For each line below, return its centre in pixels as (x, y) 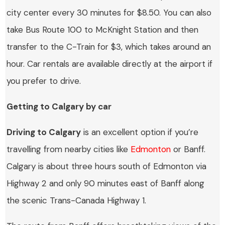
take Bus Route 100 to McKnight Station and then (103, 30)
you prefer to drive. (44, 81)
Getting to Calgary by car (59, 107)
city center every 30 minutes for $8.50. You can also (109, 13)
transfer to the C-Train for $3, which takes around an (109, 47)
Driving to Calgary (44, 132)
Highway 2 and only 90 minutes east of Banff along (106, 184)
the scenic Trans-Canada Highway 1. (77, 201)
